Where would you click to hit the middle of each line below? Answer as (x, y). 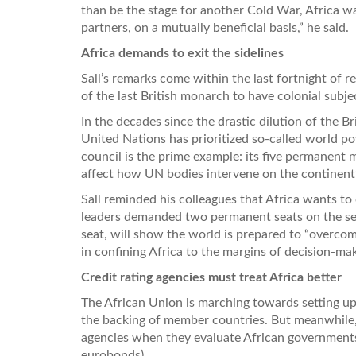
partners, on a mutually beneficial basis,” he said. (215, 27)
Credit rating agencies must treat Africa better (211, 277)
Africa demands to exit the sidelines (182, 53)
